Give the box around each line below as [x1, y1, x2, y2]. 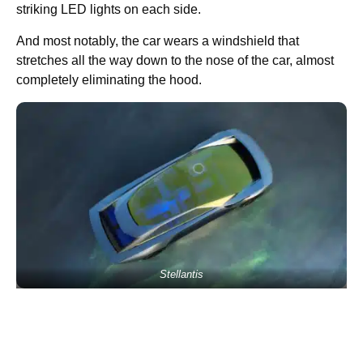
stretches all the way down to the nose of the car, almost [16, 53, 334, 68]
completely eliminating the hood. [16, 73, 202, 88]
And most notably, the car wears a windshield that [16, 34, 299, 49]
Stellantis [160, 267, 203, 280]
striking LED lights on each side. [16, 2, 204, 17]
